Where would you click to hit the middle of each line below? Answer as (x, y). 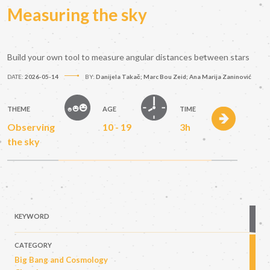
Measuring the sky (77, 15)
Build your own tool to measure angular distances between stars (128, 57)
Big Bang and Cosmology (61, 260)
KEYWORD (32, 216)
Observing (31, 127)
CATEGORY (33, 245)
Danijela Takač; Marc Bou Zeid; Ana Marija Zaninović (174, 77)
